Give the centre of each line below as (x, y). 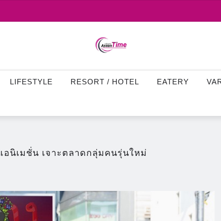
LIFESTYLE (31, 81)
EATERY (173, 81)
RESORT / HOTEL (105, 81)
